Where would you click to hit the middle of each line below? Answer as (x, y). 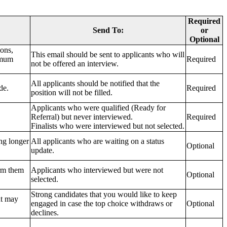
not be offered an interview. (75, 63)
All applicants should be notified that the (95, 83)
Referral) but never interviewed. (82, 117)
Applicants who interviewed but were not (97, 170)
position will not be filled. (72, 92)
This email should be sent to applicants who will (108, 54)
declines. (45, 212)
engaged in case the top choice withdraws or (102, 203)
